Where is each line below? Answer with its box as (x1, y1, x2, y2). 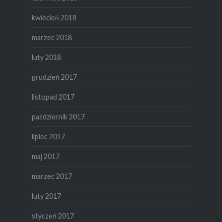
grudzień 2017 (31, 72, 77, 81)
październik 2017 (31, 112, 85, 121)
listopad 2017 (31, 92, 74, 101)
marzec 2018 (31, 33, 72, 42)
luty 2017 (31, 191, 61, 200)
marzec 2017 (31, 171, 72, 180)
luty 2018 (31, 53, 61, 61)
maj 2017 (31, 152, 59, 161)
